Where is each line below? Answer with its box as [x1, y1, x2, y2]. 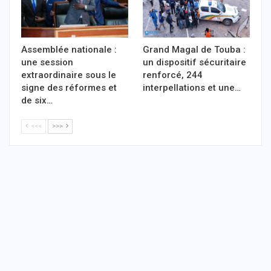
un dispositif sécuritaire [143, 57, 246, 68]
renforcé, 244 [143, 70, 203, 81]
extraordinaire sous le [21, 70, 116, 81]
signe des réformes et [21, 82, 117, 94]
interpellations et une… [143, 82, 241, 94]
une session [21, 57, 73, 68]
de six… [21, 95, 53, 106]
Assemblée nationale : [21, 44, 117, 56]
